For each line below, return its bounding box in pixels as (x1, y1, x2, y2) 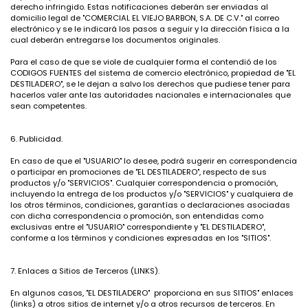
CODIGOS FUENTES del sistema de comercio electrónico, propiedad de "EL (10, 67, 296, 78)
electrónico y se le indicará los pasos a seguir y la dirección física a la (10, 23, 289, 34)
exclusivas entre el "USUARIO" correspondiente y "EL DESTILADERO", (10, 221, 265, 232)
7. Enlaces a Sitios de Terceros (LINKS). (10, 265, 159, 276)
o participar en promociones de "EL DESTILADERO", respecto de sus (10, 166, 267, 177)
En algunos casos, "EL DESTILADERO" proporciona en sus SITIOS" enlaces (10, 287, 294, 298)
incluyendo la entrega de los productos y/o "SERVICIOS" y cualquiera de (10, 188, 293, 199)
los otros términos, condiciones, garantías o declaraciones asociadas (10, 199, 290, 210)
